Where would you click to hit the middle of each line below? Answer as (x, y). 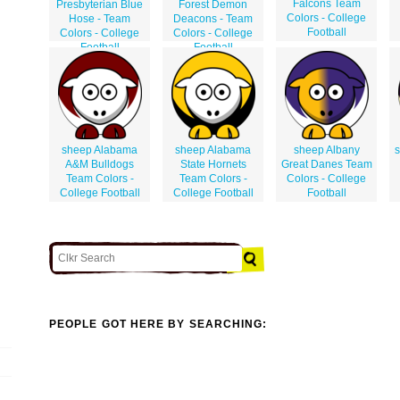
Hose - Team (100, 18)
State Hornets (213, 164)
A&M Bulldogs (100, 164)
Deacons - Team (213, 18)
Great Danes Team (326, 164)
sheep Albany (326, 150)
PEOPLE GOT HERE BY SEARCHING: (158, 325)
